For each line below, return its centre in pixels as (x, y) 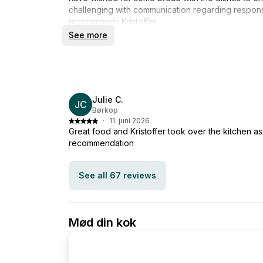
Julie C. (108, 99)
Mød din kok (102, 222)
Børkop (105, 110)
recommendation (101, 143)
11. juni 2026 (129, 120)
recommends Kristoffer (113, 21)
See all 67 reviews (117, 175)
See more (88, 35)
